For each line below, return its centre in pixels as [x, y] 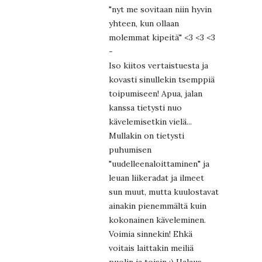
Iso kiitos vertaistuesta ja [158, 65]
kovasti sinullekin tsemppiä [162, 79]
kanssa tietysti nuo [145, 107]
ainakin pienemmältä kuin [158, 206]
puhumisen [130, 149]
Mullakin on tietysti [146, 135]
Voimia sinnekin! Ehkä [151, 234]
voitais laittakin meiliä [151, 248]
